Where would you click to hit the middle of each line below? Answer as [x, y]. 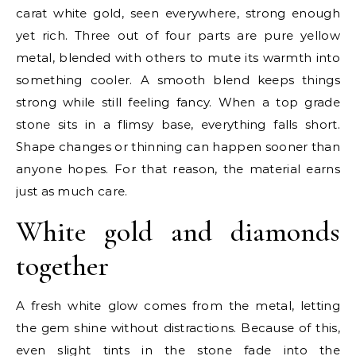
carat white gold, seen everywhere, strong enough [178, 13]
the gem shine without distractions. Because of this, [178, 328]
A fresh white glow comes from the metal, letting [178, 306]
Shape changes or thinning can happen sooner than [178, 147]
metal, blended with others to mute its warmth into [178, 58]
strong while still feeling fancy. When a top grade [178, 102]
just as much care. [72, 191]
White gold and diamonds [178, 232]
